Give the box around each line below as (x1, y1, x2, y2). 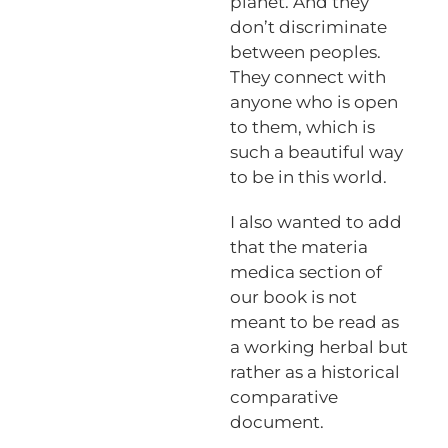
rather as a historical (229, 361, 400, 382)
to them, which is (229, 116, 375, 137)
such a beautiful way (229, 141, 403, 162)
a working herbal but (229, 336, 408, 357)
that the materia (229, 236, 368, 257)
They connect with (229, 66, 386, 87)
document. (229, 411, 324, 432)
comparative (229, 386, 338, 407)
